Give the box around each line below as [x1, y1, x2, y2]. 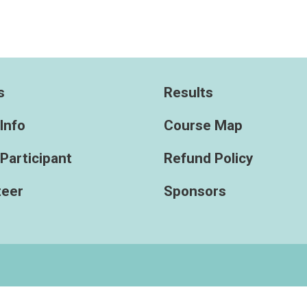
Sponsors [164, 182, 226, 199]
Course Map [164, 116, 243, 134]
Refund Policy [164, 149, 253, 167]
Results [164, 84, 213, 101]
